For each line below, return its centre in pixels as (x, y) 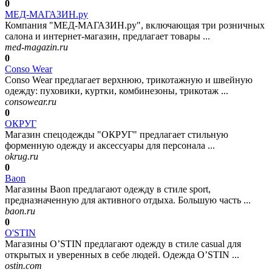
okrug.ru (22, 157)
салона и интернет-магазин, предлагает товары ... (107, 36)
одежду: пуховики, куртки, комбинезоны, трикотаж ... (117, 91)
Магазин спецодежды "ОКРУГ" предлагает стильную (117, 135)
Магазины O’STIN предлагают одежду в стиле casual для (123, 244)
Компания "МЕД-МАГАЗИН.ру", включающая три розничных (135, 25)
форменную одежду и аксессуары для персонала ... (110, 146)
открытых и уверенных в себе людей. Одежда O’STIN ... (122, 255)
